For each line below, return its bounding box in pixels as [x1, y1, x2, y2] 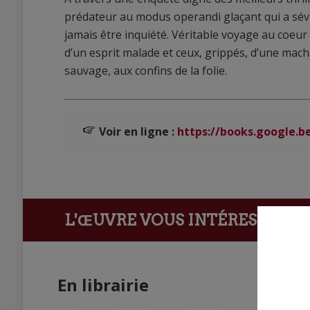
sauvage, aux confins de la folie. [64, 63, 227, 78]
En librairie [57, 273, 149, 296]
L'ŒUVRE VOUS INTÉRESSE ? [64, 211, 287, 229]
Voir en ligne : [99, 124, 177, 139]
